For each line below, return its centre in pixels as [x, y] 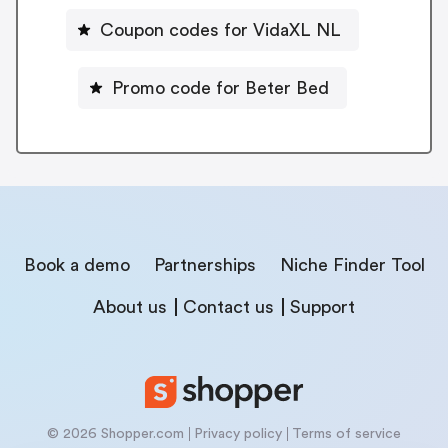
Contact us [228, 306]
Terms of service [346, 433]
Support [322, 306]
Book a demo [76, 264]
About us [130, 306]
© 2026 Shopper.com [115, 433]
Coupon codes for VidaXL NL [220, 29]
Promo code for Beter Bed [220, 87]
